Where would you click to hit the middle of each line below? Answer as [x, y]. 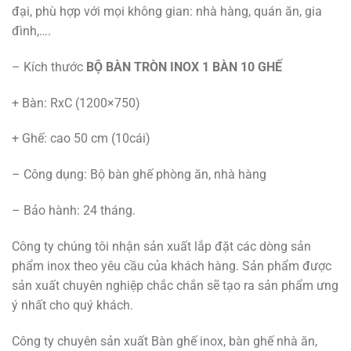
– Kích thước [49, 67]
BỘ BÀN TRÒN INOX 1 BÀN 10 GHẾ [184, 67]
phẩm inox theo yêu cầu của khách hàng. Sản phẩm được [172, 266]
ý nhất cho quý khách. [72, 305]
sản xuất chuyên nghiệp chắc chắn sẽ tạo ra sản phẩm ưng [175, 285]
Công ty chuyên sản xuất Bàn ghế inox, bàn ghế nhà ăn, [165, 341]
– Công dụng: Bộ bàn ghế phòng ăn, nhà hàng [139, 175]
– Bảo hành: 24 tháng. [74, 210]
